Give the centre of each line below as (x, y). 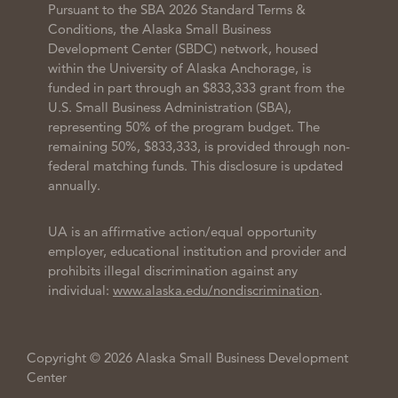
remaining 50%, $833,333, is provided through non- (199, 147)
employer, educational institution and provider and (197, 251)
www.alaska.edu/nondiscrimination (216, 291)
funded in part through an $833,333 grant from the (196, 88)
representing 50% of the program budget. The (184, 127)
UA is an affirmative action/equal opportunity (182, 232)
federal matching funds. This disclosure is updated (195, 166)
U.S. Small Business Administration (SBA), (170, 107)
